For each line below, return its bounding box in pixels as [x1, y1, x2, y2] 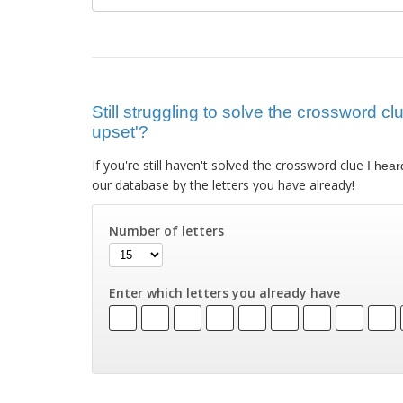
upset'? [92, 122, 148, 142]
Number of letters [109, 222, 225, 240]
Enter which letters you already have [109, 284, 341, 302]
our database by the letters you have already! [92, 176, 354, 194]
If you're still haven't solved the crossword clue [92, 157, 367, 175]
